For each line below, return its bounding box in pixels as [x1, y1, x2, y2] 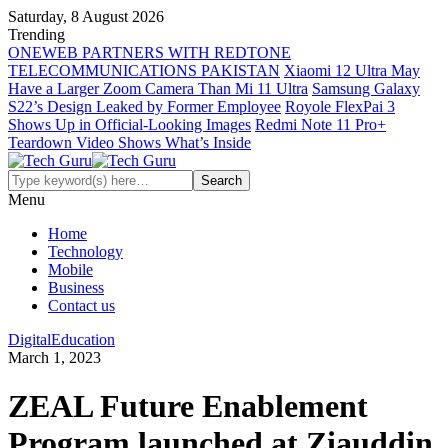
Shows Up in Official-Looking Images [8, 116, 251, 133]
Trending [8, 26, 65, 43]
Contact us [48, 297, 115, 314]
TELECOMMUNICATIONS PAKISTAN [8, 62, 280, 79]
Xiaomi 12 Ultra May [284, 62, 420, 79]
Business [48, 279, 104, 296]
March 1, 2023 [8, 349, 101, 366]
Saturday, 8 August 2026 [8, 8, 164, 25]
